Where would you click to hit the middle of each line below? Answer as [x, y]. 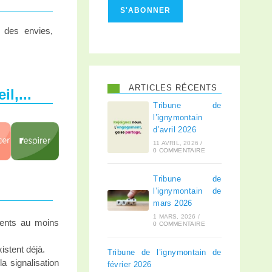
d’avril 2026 [175, 130]
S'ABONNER [145, 10]
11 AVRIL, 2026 [176, 143]
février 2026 [129, 264]
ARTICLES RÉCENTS [173, 88]
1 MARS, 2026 [175, 216]
